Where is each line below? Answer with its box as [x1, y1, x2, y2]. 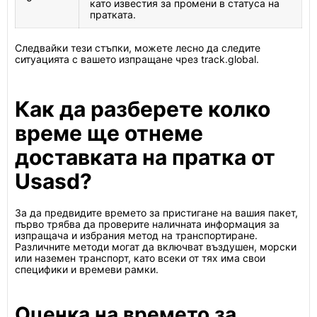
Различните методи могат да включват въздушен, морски [15, 241, 296, 253]
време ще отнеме [15, 120, 203, 146]
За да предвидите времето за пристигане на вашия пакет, [15, 207, 298, 219]
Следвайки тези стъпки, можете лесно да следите [15, 42, 260, 54]
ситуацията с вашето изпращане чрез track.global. [15, 53, 259, 65]
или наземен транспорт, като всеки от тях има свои [15, 252, 265, 264]
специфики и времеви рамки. [15, 263, 158, 275]
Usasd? [15, 168, 92, 194]
